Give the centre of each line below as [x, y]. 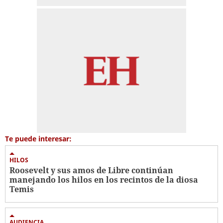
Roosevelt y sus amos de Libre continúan [91, 170]
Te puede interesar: [38, 138]
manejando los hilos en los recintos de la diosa [104, 179]
